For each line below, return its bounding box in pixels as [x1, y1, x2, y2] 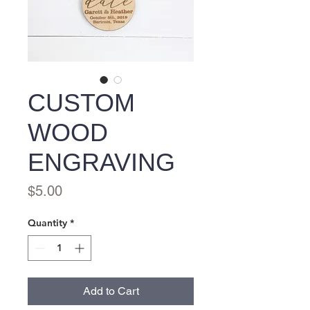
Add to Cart [82, 284, 139, 298]
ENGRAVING [28, 148, 175, 176]
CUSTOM [28, 89, 135, 117]
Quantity [28, 217, 67, 229]
